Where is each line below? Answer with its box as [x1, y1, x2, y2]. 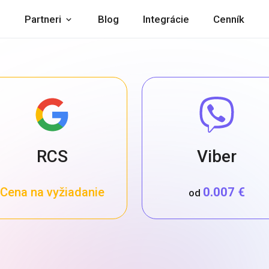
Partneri [25, 13, 61, 25]
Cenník [213, 13, 244, 25]
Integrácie [143, 13, 189, 25]
